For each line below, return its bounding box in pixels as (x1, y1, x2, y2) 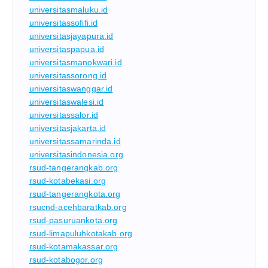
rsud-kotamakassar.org (29, 241, 118, 251)
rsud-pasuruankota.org (29, 215, 118, 225)
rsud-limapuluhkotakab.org (29, 228, 133, 238)
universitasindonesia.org (29, 149, 123, 159)
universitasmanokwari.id (29, 57, 122, 67)
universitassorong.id (29, 70, 107, 80)
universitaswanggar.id (29, 83, 113, 93)
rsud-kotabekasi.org (29, 175, 106, 185)
